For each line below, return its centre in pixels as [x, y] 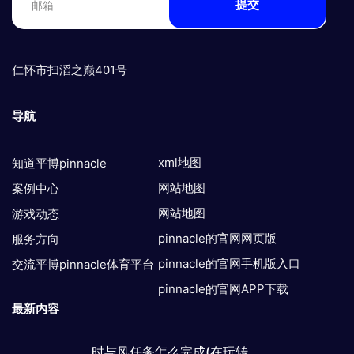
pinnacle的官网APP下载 [223, 288]
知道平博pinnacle [59, 163]
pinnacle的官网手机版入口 [229, 263]
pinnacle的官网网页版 [217, 238]
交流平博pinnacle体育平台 [83, 264]
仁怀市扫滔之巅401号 [70, 70]
